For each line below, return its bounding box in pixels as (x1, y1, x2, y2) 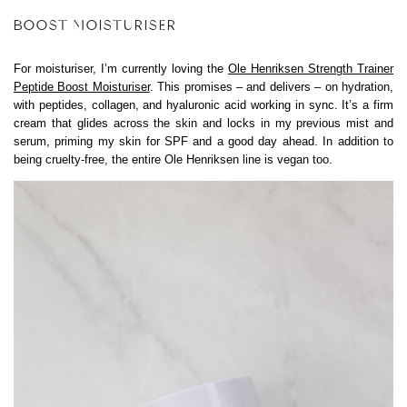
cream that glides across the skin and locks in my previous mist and (14, 116, 393, 131)
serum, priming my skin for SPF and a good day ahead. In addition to (14, 134, 393, 149)
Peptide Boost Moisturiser (14, 80, 150, 94)
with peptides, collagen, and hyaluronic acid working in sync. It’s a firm (14, 98, 393, 113)
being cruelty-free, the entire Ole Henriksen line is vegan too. (14, 153, 333, 167)
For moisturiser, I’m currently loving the (14, 62, 228, 76)
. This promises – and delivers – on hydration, (149, 80, 394, 94)
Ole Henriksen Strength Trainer (228, 62, 393, 76)
